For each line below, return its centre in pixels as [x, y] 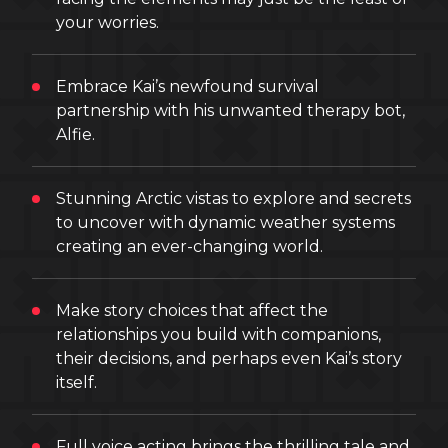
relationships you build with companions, [218, 334]
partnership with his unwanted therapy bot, [230, 110]
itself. [76, 382]
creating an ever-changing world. [189, 246]
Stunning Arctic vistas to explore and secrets [233, 198]
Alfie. [75, 134]
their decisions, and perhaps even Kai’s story [229, 358]
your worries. [107, 22]
